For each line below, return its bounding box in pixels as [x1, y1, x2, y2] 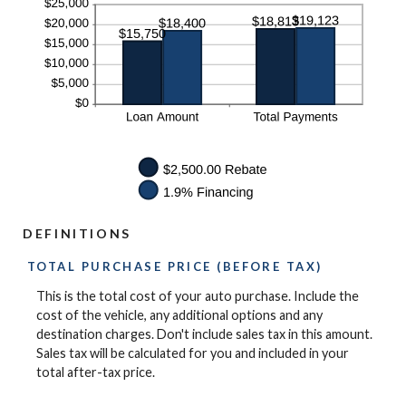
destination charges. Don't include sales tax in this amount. [36, 326, 372, 343]
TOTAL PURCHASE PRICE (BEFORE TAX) [27, 259, 323, 274]
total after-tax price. [36, 364, 155, 381]
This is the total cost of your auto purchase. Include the [36, 288, 359, 304]
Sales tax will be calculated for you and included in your [36, 345, 349, 362]
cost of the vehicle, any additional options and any [36, 307, 323, 324]
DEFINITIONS [23, 226, 131, 241]
